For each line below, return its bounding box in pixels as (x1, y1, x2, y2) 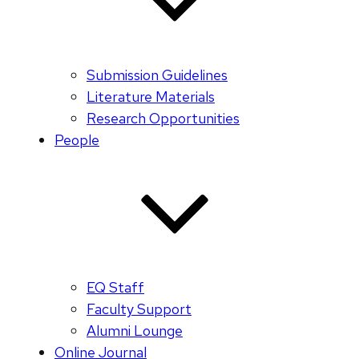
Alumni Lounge (87, 321, 183, 341)
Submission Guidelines (87, 66, 228, 85)
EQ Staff (87, 278, 144, 297)
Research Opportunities (87, 109, 240, 128)
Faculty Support (87, 300, 192, 319)
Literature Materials (87, 87, 215, 107)
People (54, 131, 99, 150)
